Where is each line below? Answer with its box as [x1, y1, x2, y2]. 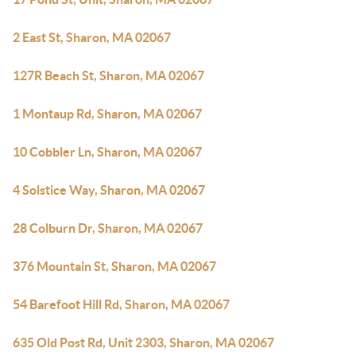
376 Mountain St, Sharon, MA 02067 [13, 259, 216, 273]
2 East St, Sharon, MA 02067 [13, 30, 171, 44]
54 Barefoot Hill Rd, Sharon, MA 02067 [13, 297, 230, 311]
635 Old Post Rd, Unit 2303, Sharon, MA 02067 [13, 335, 274, 350]
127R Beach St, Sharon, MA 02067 [13, 68, 204, 83]
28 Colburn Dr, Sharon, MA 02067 [13, 221, 203, 235]
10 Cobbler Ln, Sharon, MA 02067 [13, 145, 202, 159]
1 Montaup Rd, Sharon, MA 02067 [13, 106, 202, 121]
